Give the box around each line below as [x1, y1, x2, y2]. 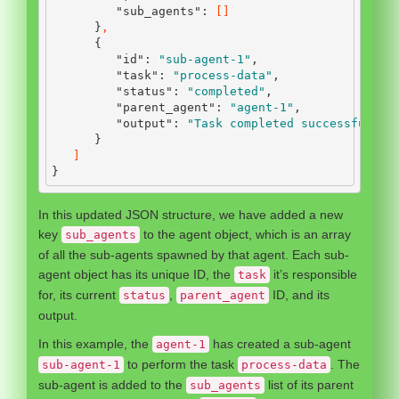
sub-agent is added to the [38, 377, 186, 392]
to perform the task [124, 356, 238, 371]
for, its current [38, 287, 119, 302]
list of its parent [265, 377, 354, 392]
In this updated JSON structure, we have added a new [38, 207, 343, 222]
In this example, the [38, 336, 152, 351]
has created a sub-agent [209, 336, 351, 351]
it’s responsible [270, 266, 357, 281]
